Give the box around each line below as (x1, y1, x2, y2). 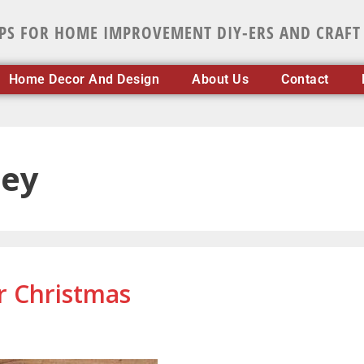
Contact (281, 71, 329, 87)
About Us (192, 71, 249, 87)
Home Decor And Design (8, 71, 160, 87)
